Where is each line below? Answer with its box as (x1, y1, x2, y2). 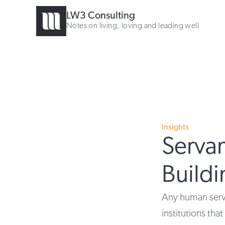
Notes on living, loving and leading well (66, 22, 199, 30)
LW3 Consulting (66, 11, 136, 21)
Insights (162, 124, 189, 132)
